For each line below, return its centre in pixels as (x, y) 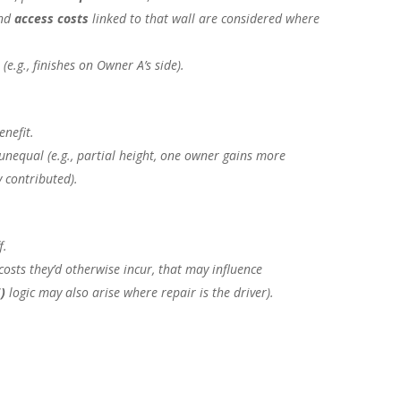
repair (179, 293)
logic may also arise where (84, 293)
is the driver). (235, 293)
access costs (52, 19)
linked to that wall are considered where (205, 19)
